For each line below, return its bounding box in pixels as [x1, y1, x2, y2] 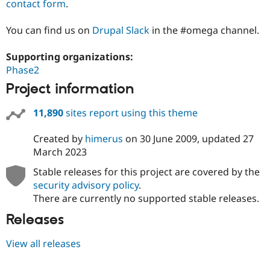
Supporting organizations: [6, 49, 136, 63]
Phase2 [6, 63, 39, 77]
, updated [196, 131, 243, 145]
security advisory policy [33, 178, 139, 192]
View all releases [6, 236, 81, 250]
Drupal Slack [92, 23, 149, 37]
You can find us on [6, 23, 92, 37]
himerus [84, 131, 123, 145]
